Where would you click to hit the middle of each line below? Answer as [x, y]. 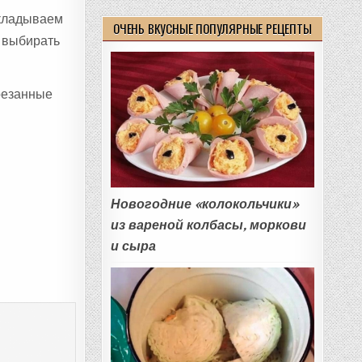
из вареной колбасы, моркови [208, 225]
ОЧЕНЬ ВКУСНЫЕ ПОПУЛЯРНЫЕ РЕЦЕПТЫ [213, 28]
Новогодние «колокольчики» [204, 204]
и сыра [133, 246]
